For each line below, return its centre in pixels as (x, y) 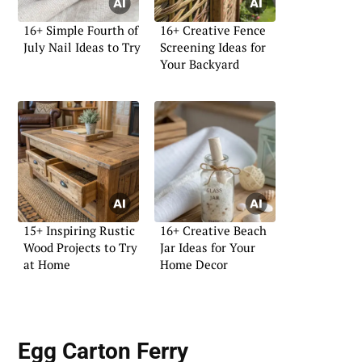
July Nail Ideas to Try (82, 47)
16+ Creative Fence (213, 30)
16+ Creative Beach (213, 230)
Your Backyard (200, 64)
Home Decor (194, 264)
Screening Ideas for (213, 47)
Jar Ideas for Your (208, 247)
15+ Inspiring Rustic (79, 230)
